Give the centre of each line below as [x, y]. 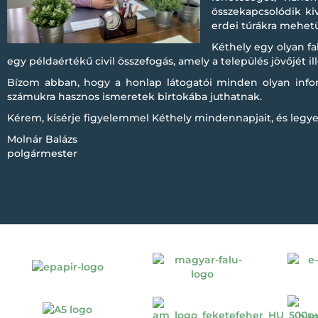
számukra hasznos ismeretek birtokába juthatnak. [135, 97]
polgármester [42, 153]
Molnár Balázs [42, 139]
